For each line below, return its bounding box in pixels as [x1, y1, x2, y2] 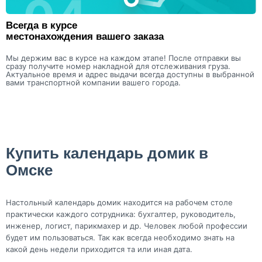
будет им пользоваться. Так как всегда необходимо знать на [6, 232, 235, 242]
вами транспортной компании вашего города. [6, 77, 181, 87]
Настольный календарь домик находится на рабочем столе [6, 197, 233, 207]
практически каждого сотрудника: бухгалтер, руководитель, [6, 209, 236, 219]
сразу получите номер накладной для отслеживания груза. [6, 61, 230, 71]
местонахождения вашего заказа [6, 30, 164, 42]
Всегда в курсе [6, 19, 77, 31]
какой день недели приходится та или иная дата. [6, 244, 192, 254]
